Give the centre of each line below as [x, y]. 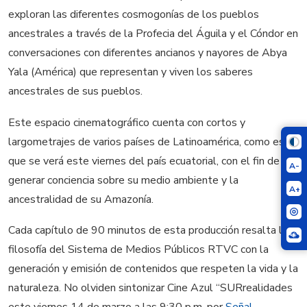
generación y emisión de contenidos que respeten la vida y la [153, 269]
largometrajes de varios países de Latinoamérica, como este [152, 142]
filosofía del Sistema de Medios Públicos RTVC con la [138, 250]
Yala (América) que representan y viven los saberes [131, 72]
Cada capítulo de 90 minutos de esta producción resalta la [148, 231]
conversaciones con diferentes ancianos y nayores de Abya [148, 53]
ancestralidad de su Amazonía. [81, 199]
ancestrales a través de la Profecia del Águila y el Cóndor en [153, 34]
